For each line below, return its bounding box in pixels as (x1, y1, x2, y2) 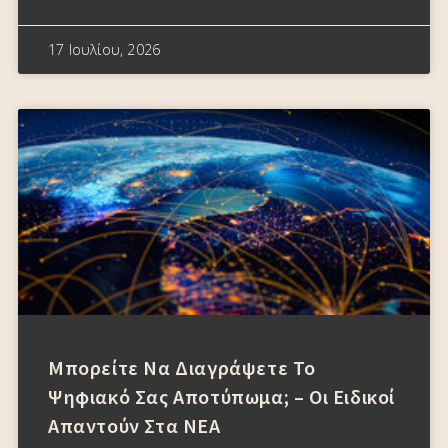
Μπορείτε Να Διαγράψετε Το (48, 355, 317, 380)
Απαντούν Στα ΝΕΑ (48, 413, 221, 438)
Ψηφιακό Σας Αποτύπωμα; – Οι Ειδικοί (48, 384, 396, 409)
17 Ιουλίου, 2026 (48, 40, 161, 59)
